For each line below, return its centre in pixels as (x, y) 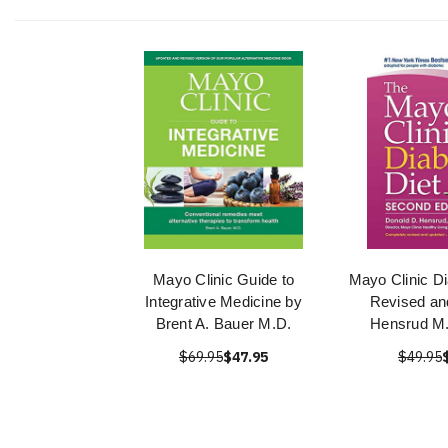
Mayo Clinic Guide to (223, 279)
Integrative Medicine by (223, 301)
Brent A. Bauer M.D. (223, 323)
